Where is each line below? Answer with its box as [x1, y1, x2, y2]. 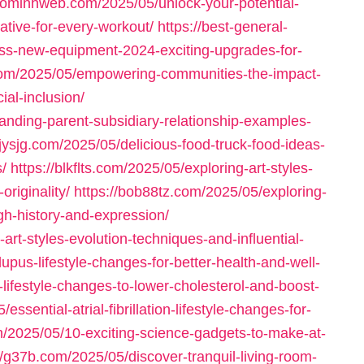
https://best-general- [158, 19, 288, 35]
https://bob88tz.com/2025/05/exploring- [74, 184, 327, 200]
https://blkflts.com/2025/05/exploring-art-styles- [11, 160, 313, 176]
